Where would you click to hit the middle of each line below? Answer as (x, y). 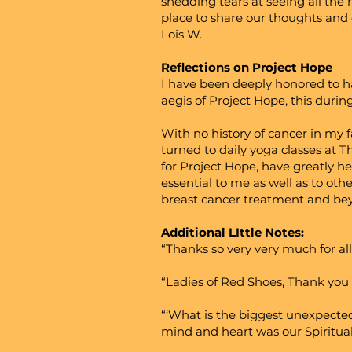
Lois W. (181, 35)
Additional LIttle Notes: (233, 233)
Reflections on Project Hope (247, 68)
